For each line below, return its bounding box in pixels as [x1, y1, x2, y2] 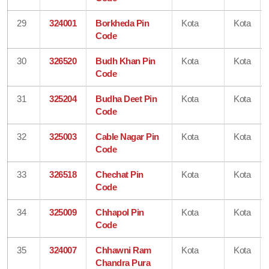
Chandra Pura [95, 257, 151, 268]
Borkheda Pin [95, 17, 150, 28]
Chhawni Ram [95, 244, 151, 255]
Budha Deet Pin [95, 93, 157, 104]
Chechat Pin [95, 169, 144, 180]
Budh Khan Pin [95, 55, 156, 66]
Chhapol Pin [95, 207, 144, 217]
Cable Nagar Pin [95, 131, 159, 142]
